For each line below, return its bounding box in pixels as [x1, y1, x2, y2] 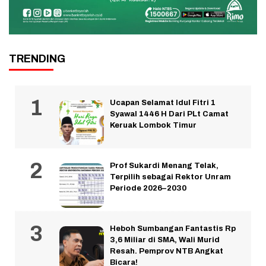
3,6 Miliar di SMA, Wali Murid [110, 236, 220, 245]
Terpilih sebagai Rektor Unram [110, 173, 231, 182]
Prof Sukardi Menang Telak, [110, 161, 218, 170]
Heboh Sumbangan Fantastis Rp [110, 224, 236, 233]
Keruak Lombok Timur [110, 121, 197, 130]
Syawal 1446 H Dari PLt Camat [110, 110, 229, 119]
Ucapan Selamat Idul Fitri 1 [110, 99, 216, 107]
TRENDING [9, 53, 65, 65]
